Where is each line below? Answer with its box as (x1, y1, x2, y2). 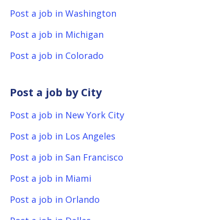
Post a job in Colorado (10, 50, 104, 61)
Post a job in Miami (10, 172, 91, 184)
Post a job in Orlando (10, 193, 100, 205)
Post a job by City (10, 85, 102, 99)
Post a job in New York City (10, 109, 124, 121)
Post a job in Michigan (10, 28, 104, 40)
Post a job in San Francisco (10, 151, 123, 163)
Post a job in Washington (10, 7, 116, 19)
